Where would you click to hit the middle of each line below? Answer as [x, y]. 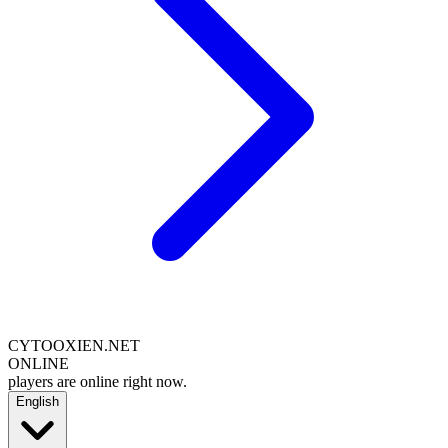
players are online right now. [97, 381]
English [37, 401]
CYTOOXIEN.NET [74, 345]
